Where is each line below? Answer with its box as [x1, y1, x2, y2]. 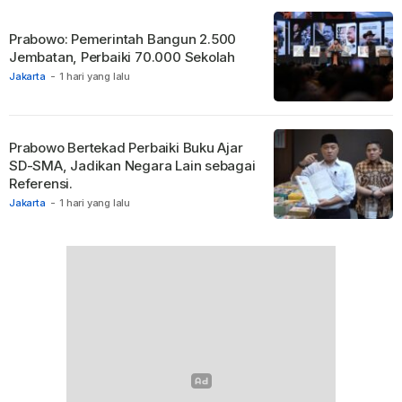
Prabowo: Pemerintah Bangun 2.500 [9, 30, 237, 48]
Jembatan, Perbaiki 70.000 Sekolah [9, 48, 236, 66]
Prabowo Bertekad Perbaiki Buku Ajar [9, 138, 243, 156]
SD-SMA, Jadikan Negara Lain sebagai [9, 156, 256, 174]
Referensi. [9, 174, 76, 192]
